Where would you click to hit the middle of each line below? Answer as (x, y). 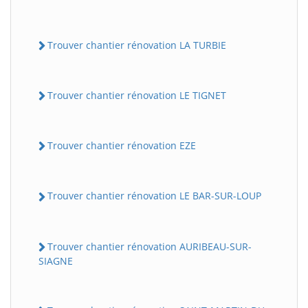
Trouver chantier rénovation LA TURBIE (137, 45)
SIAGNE (56, 261)
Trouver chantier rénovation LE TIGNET (137, 95)
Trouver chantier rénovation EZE (122, 146)
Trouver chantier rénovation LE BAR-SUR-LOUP (154, 196)
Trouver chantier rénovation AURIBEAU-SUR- (150, 246)
